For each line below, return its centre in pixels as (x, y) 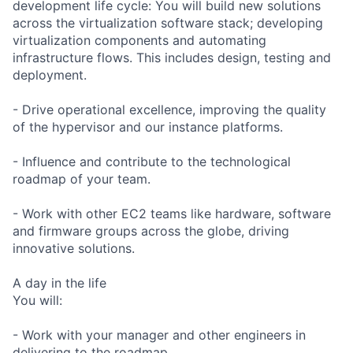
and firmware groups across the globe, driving (151, 230)
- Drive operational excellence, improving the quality (169, 109)
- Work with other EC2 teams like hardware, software (172, 213)
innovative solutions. (74, 248)
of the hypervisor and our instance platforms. (148, 126)
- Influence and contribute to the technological (152, 161)
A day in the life (59, 282)
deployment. (50, 74)
